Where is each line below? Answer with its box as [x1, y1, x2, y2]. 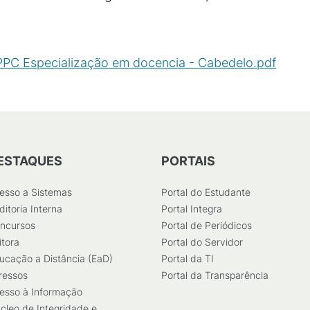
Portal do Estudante [161, 186, 250, 198]
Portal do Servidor [161, 236, 243, 248]
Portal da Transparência [161, 269, 268, 281]
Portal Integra [161, 203, 222, 215]
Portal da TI [161, 253, 214, 264]
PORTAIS [161, 154, 215, 168]
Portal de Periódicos [161, 219, 252, 231]
